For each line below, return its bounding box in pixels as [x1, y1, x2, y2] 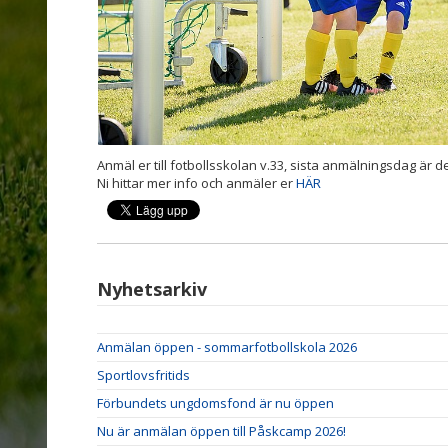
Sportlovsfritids [97, 365, 190, 384]
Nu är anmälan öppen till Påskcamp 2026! [97, 421, 346, 440]
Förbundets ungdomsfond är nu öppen [97, 393, 334, 412]
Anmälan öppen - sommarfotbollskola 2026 [97, 337, 357, 356]
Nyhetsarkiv [97, 276, 207, 301]
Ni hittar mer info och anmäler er [97, 173, 296, 192]
